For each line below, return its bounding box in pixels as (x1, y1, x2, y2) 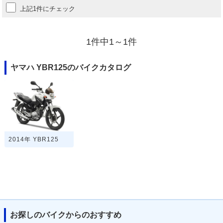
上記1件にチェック (20, 4, 76, 12)
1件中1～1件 (86, 36, 137, 47)
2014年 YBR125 (8, 136, 59, 143)
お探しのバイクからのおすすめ (10, 210, 121, 219)
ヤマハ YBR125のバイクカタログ (10, 63, 131, 72)
